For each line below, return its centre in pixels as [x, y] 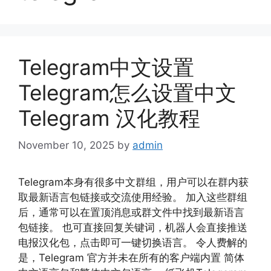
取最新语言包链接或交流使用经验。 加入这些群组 [133, 197]
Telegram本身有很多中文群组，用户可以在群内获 [133, 182]
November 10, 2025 [66, 145]
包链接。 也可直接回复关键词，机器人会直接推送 [133, 227]
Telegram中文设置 [106, 67]
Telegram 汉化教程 [109, 118]
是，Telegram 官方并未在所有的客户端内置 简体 [131, 257]
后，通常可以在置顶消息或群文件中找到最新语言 [131, 212]
